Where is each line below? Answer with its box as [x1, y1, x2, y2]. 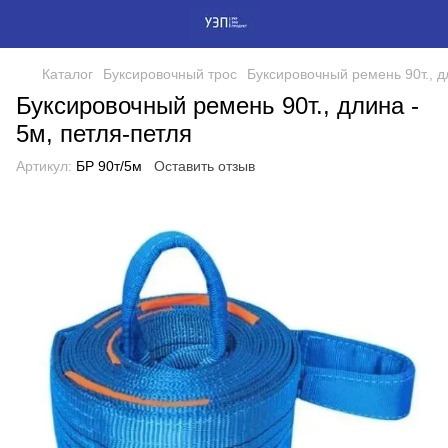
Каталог [42, 66, 93, 82]
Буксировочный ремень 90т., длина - [16, 92, 419, 119]
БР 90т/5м [72, 158, 142, 174]
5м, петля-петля [16, 120, 192, 147]
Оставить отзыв [154, 158, 255, 174]
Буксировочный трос [103, 66, 237, 82]
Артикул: [16, 158, 72, 174]
